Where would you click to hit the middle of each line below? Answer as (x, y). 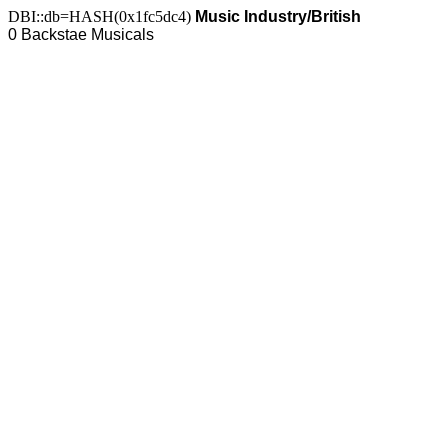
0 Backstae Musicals (81, 34)
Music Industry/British (278, 16)
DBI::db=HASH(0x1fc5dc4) (101, 16)
